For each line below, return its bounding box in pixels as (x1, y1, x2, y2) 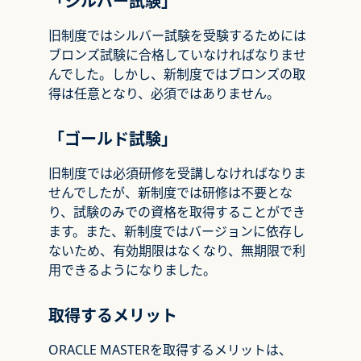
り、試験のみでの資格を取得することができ (48, 203, 305, 221)
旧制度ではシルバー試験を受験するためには (48, 27, 306, 44)
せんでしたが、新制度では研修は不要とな (48, 184, 293, 201)
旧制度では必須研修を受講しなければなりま (48, 164, 306, 182)
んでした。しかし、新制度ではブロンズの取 (48, 65, 305, 83)
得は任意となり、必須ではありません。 (48, 85, 280, 102)
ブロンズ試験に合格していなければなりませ (48, 46, 306, 64)
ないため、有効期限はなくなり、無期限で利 (48, 242, 305, 259)
